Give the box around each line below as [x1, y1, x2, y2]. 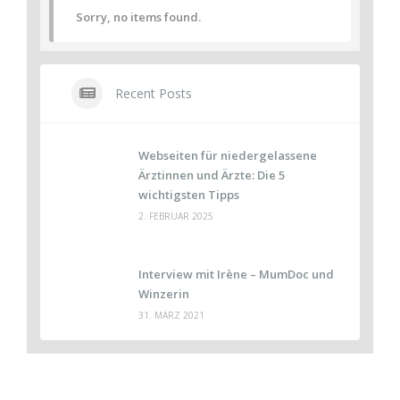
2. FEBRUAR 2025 [138, 210, 213, 222]
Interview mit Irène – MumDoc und [138, 266, 334, 282]
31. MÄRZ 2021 [138, 309, 204, 321]
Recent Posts [112, 85, 192, 102]
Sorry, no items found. [76, 9, 201, 25]
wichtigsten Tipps [138, 187, 239, 203]
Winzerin [138, 286, 189, 302]
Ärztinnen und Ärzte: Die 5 [138, 167, 285, 183]
